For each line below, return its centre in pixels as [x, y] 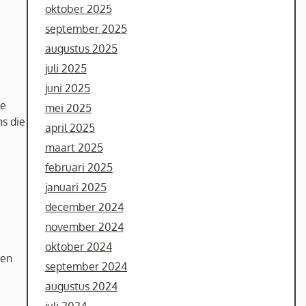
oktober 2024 [78, 247]
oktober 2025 [78, 9]
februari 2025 [79, 167]
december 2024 [84, 207]
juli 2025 [66, 68]
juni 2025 [67, 88]
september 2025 [86, 29]
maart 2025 [74, 148]
